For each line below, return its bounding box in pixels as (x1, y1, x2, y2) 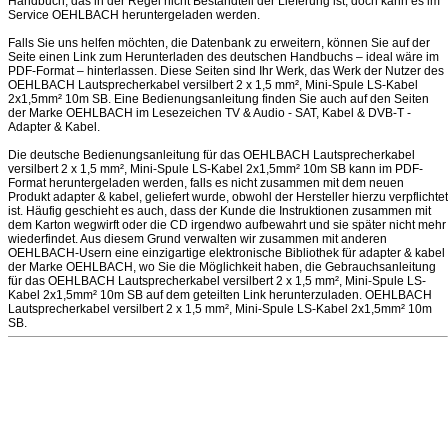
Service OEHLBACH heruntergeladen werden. (8, 8, 260, 22)
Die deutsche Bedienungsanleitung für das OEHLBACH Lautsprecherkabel (8, 148, 415, 162)
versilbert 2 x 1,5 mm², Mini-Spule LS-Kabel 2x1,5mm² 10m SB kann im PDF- (8, 162, 423, 176)
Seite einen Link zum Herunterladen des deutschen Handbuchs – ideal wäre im (8, 50, 439, 64)
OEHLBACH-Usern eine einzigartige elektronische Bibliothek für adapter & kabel (8, 246, 445, 260)
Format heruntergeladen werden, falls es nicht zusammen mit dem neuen (8, 176, 404, 190)
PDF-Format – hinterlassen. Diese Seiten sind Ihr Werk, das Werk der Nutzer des (8, 64, 444, 78)
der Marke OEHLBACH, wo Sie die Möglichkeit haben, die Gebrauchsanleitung (8, 260, 436, 274)
